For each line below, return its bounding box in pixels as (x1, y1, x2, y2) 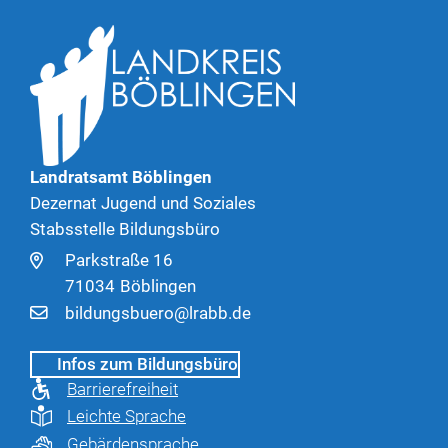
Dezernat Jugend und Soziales (30, 193, 256, 214)
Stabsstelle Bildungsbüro (30, 218, 220, 239)
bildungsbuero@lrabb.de (65, 302, 251, 323)
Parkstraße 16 (65, 250, 173, 271)
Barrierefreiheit (67, 378, 178, 399)
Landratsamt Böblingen (30, 167, 212, 188)
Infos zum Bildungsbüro (57, 353, 238, 374)
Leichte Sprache (67, 406, 186, 427)
